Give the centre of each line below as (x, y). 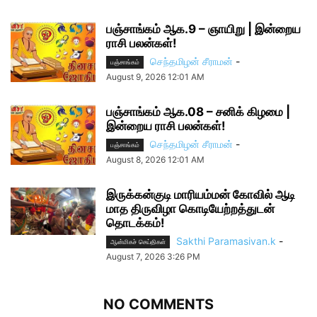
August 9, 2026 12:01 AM (155, 76)
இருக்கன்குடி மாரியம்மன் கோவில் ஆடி (201, 194)
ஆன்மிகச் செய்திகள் (138, 242)
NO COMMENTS (158, 305)
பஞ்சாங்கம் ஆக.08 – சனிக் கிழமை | (198, 111)
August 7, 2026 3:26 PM (153, 257)
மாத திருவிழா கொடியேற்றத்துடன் (190, 208)
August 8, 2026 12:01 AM (155, 159)
